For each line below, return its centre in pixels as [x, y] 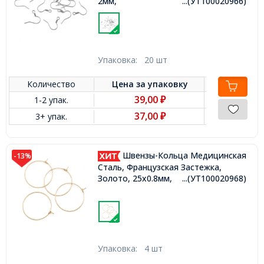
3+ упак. [52, 117]
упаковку [168, 84]
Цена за [130, 84]
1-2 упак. [52, 100]
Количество [52, 84]
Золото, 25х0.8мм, [135, 178]
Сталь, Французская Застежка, [159, 167]
